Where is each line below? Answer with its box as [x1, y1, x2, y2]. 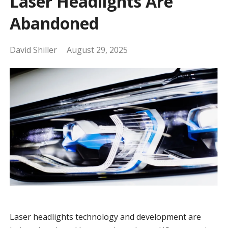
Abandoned [9, 12, 99, 35]
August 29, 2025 [66, 44, 128, 56]
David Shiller [9, 44, 57, 56]
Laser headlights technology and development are [9, 211, 201, 222]
